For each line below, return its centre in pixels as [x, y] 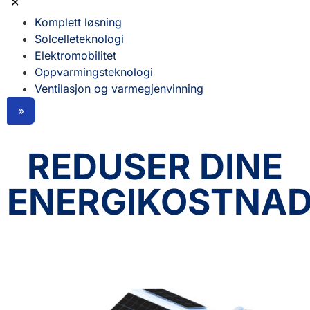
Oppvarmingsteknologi [94, 72]
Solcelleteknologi [79, 38]
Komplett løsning [78, 22]
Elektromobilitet [75, 55]
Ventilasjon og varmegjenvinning [119, 88]
